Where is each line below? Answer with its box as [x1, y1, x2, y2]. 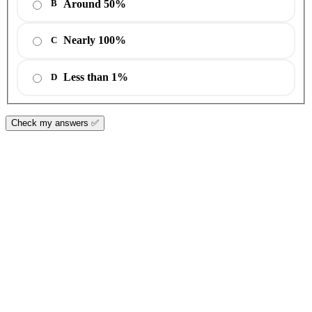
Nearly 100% [63, 34, 126, 47]
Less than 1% [63, 71, 128, 84]
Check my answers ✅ [11, 117, 99, 128]
